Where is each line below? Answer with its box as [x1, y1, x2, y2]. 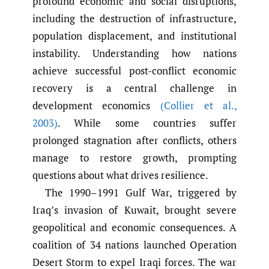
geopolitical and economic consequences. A [32, 220, 237, 235]
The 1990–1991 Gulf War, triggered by [45, 186, 237, 200]
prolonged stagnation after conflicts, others [32, 133, 237, 148]
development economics [32, 98, 160, 113]
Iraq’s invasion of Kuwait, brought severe [32, 203, 237, 217]
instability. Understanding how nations [32, 46, 237, 61]
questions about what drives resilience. [32, 168, 208, 183]
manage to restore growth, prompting [32, 151, 237, 165]
